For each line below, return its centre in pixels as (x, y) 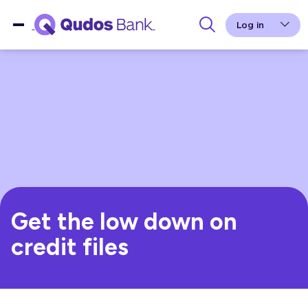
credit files (70, 247)
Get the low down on (124, 222)
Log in (250, 24)
